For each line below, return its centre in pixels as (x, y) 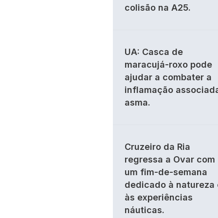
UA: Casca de (154, 52)
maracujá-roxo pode (168, 64)
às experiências (159, 197)
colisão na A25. (158, 8)
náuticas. (145, 210)
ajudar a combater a (168, 77)
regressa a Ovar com (170, 159)
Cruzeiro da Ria (157, 147)
